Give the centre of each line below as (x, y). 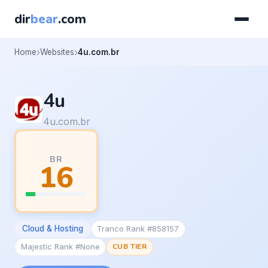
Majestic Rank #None (60, 247)
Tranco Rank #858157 (138, 229)
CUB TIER (130, 247)
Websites (57, 52)
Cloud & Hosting (52, 229)
